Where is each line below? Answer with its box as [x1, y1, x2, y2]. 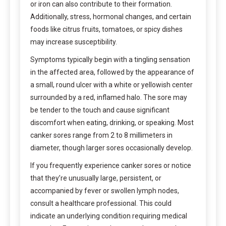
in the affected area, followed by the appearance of [30, 68, 194, 77]
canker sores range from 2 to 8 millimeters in [30, 131, 173, 140]
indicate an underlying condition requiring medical [30, 212, 187, 220]
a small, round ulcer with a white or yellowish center [30, 81, 193, 89]
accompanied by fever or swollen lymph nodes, [30, 187, 179, 195]
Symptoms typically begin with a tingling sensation [30, 55, 190, 64]
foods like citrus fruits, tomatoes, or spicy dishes [30, 25, 183, 34]
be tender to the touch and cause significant [30, 106, 169, 115]
